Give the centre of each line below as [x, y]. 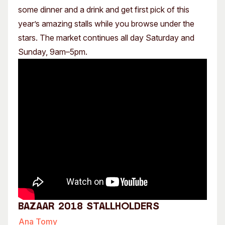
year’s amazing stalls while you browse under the [106, 24]
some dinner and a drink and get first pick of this [104, 10]
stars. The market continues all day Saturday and [106, 38]
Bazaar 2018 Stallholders [89, 207]
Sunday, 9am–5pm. [53, 52]
